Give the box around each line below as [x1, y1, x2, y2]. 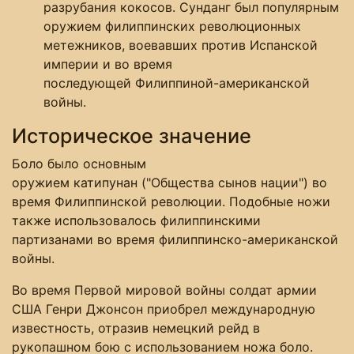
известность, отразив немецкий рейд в [12, 320, 260, 337]
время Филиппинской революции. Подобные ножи [12, 194, 330, 210]
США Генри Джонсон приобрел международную [12, 301, 315, 318]
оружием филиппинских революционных [43, 18, 301, 35]
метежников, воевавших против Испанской [43, 37, 318, 54]
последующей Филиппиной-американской [43, 75, 310, 92]
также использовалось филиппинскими [12, 213, 261, 229]
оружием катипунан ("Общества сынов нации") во [12, 175, 327, 191]
